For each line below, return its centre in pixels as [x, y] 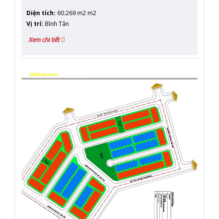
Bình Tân [56, 23]
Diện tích [40, 13]
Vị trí [34, 23]
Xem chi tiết [45, 39]
